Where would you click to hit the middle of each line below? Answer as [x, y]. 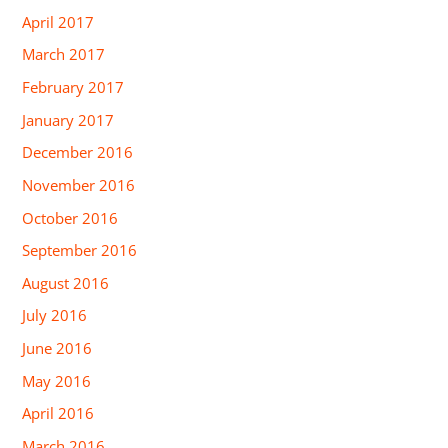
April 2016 [58, 413]
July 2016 [55, 315]
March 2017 [64, 54]
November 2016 [79, 184]
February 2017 [73, 86]
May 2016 [57, 380]
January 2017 [68, 119]
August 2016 [66, 282]
